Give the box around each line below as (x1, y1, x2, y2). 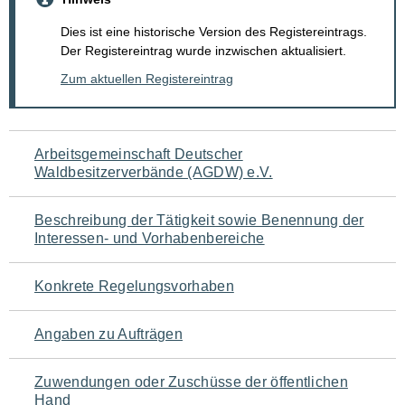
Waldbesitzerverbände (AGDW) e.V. (34, 165, 273, 181)
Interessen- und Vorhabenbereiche (34, 231, 265, 247)
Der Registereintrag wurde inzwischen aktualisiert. (61, 43, 346, 59)
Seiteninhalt (8, 245, 155, 280)
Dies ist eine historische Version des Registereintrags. (61, 24, 367, 40)
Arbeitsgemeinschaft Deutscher (34, 146, 243, 163)
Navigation (8, 131, 140, 166)
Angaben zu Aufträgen (34, 326, 183, 343)
